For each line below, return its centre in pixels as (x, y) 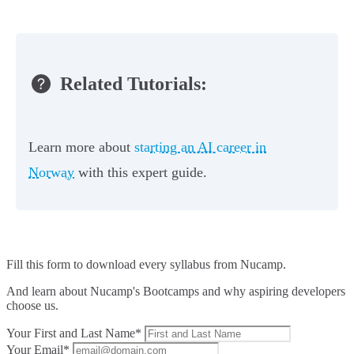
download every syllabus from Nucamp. (186, 265)
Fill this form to (46, 265)
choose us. (32, 306)
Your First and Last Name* (74, 333)
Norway (51, 173)
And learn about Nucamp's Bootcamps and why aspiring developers (176, 292)
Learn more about (81, 147)
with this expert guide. (141, 173)
